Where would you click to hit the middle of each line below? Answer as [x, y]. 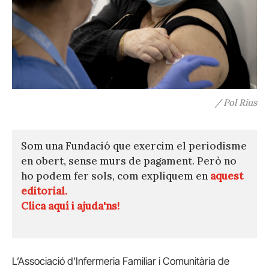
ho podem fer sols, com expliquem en [116, 176]
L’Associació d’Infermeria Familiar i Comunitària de [121, 261]
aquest [227, 176]
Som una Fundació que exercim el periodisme [134, 146]
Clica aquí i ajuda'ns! [70, 206]
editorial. [44, 191]
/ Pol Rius [236, 103]
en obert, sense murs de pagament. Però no [129, 161]
